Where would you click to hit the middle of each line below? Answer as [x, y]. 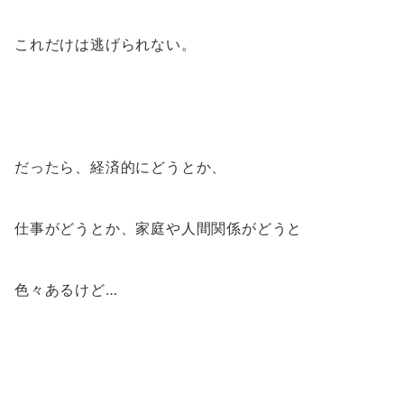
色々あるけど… [66, 290]
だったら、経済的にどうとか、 [121, 167]
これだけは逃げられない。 [106, 45]
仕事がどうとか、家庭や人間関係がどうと [159, 229]
